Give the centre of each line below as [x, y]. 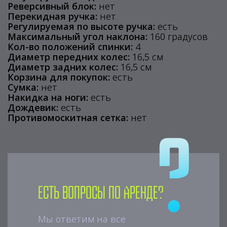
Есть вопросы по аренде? [101, 194]
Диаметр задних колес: [63, 67]
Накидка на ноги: [48, 97]
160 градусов [178, 36]
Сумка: [23, 87]
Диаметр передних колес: [69, 57]
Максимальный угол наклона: [78, 36]
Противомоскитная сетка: [68, 118]
